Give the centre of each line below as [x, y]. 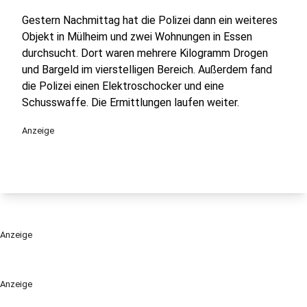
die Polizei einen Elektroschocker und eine [123, 86]
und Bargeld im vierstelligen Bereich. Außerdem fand [147, 70]
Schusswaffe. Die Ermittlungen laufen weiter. [131, 102]
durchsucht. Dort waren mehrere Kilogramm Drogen [145, 53]
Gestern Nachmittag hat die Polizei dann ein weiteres [150, 20]
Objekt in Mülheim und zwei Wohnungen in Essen [137, 37]
